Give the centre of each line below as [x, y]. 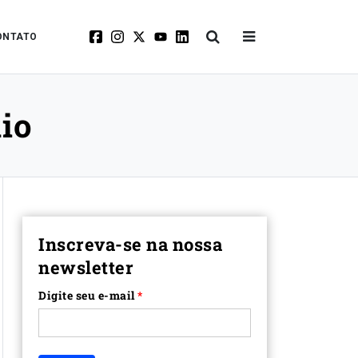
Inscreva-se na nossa [130, 244]
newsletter [86, 267]
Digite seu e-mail [87, 295]
